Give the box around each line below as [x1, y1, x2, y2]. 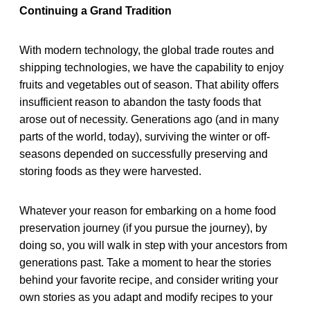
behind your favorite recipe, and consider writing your [19, 273, 278, 286]
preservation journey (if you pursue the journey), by [19, 221, 267, 234]
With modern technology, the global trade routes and [19, 44, 274, 56]
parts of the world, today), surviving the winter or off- [19, 130, 270, 143]
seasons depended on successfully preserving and [19, 147, 268, 160]
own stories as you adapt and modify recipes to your [19, 291, 273, 303]
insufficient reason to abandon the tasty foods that [19, 95, 261, 108]
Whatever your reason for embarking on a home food [19, 204, 276, 217]
